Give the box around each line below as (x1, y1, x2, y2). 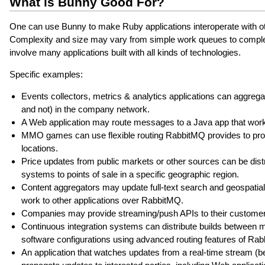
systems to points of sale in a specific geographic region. (21, 169, 239, 180)
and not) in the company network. (21, 104, 150, 115)
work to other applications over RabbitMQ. (21, 195, 183, 206)
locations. (21, 143, 58, 154)
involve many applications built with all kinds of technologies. (9, 47, 241, 58)
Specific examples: (9, 69, 83, 80)
